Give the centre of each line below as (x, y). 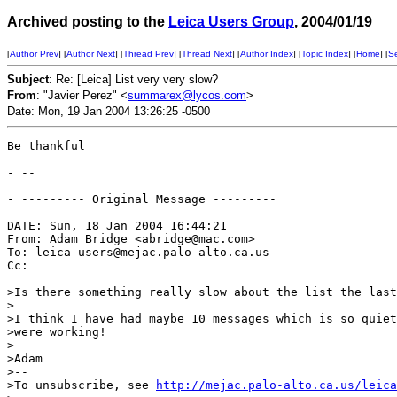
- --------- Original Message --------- (142, 199)
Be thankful (46, 146)
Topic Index (325, 54)
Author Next (91, 54)
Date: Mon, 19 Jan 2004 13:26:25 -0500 (109, 111)
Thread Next (207, 54)
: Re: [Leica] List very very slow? (133, 79)
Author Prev (34, 54)
